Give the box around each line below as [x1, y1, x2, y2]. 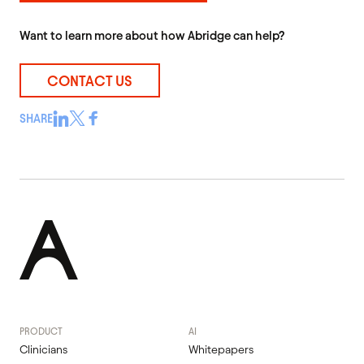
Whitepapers [188, 343, 253, 356]
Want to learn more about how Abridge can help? [19, 29, 284, 42]
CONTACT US [47, 73, 133, 89]
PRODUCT [19, 325, 63, 336]
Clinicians [19, 343, 67, 356]
